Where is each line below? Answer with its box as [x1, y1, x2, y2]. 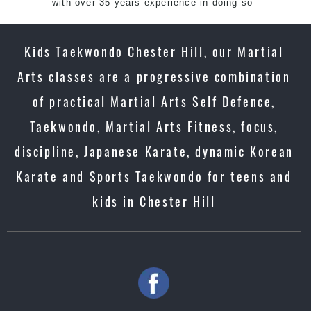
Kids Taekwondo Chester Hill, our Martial [24, 42, 284, 60]
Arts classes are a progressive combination [17, 67, 291, 85]
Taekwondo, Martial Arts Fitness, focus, [29, 117, 279, 135]
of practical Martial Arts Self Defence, [32, 92, 276, 110]
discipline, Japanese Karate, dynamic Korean [14, 142, 294, 160]
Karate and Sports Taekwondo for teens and [16, 167, 292, 185]
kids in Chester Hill [92, 192, 216, 210]
